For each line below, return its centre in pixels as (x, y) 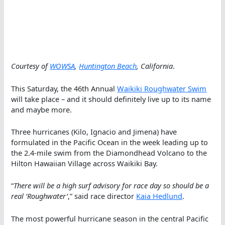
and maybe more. (42, 109)
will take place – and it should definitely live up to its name (111, 99)
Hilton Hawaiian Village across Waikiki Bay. (85, 163)
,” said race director (102, 196)
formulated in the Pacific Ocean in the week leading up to (110, 142)
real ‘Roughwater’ (40, 196)
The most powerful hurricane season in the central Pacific (110, 218)
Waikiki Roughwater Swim (162, 88)
